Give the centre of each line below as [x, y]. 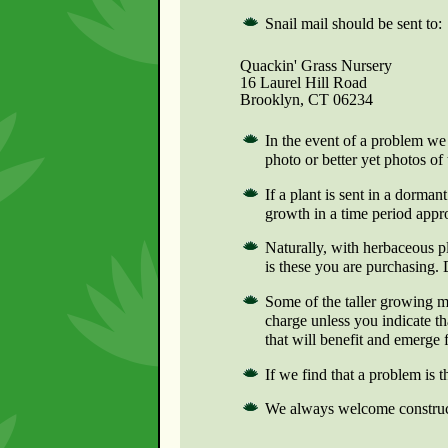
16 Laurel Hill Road [283, 82]
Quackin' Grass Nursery [296, 65]
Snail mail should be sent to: [353, 24]
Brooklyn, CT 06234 [286, 99]
